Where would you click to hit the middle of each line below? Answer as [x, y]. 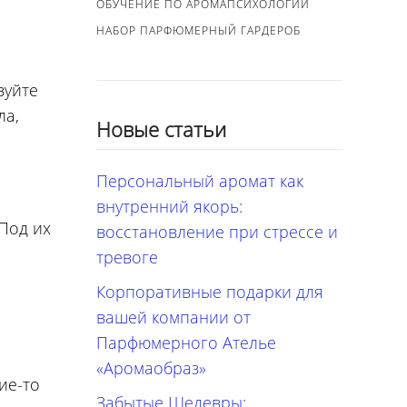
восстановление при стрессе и [217, 231]
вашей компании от [174, 317]
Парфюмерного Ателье [186, 342]
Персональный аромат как [200, 180]
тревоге [127, 257]
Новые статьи [161, 129]
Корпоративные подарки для [210, 291]
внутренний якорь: [169, 206]
